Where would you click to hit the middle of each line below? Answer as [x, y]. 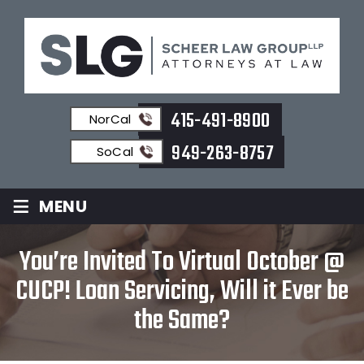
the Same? [182, 321]
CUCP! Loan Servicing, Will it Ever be [182, 292]
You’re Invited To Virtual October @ [182, 262]
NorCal [110, 119]
